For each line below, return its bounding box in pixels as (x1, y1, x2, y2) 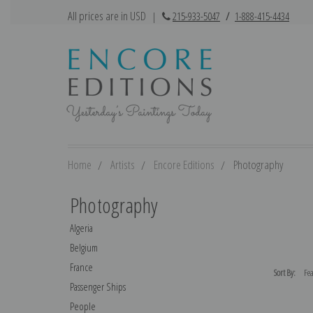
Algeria (69, 220, 93, 235)
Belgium (69, 240, 98, 254)
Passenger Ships (69, 279, 126, 293)
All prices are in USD (68, 8, 148, 24)
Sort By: (274, 265, 296, 279)
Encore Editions (154, 156, 214, 173)
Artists (110, 156, 135, 173)
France (69, 259, 93, 274)
